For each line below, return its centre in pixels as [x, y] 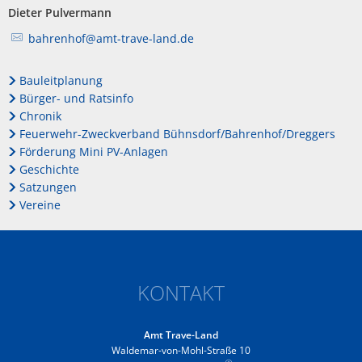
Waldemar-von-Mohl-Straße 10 [181, 350]
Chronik [40, 116]
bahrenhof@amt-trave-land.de [111, 38]
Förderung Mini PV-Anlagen [93, 151]
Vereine [40, 204]
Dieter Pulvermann [60, 12]
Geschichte [49, 169]
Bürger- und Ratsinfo [76, 98]
